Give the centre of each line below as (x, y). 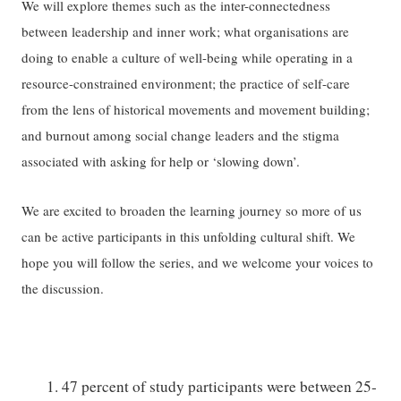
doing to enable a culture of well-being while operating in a (188, 58)
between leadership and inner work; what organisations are (186, 32)
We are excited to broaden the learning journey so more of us (192, 210)
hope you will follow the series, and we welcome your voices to (198, 262)
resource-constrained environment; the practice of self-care (186, 84)
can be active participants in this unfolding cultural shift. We (189, 236)
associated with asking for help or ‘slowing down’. (161, 162)
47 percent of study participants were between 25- (220, 387)
